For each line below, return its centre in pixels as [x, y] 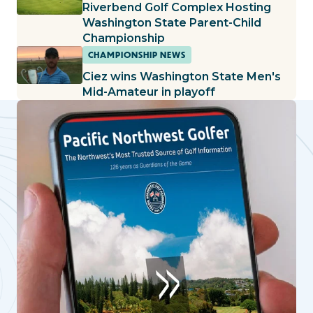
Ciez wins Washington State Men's [182, 76]
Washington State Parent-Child [172, 22]
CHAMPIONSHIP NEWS [137, 54]
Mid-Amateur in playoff [149, 92]
